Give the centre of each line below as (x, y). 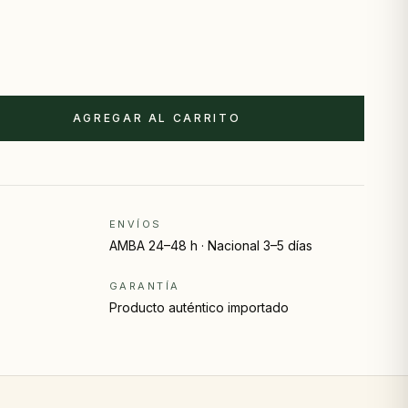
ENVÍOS (136, 224)
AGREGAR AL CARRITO (157, 118)
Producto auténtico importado (199, 307)
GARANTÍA (145, 286)
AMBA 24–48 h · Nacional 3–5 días (211, 245)
